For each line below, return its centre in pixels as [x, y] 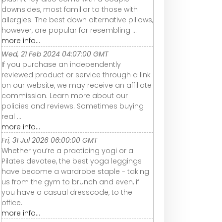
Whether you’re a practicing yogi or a [67, 150]
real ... [11, 116]
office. [12, 202]
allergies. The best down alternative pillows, [77, 20]
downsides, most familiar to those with [70, 9]
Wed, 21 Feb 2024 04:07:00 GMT [55, 54]
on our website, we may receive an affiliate [77, 85]
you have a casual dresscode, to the [67, 192]
